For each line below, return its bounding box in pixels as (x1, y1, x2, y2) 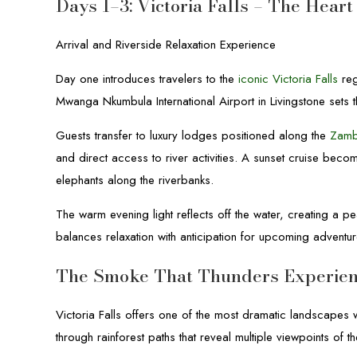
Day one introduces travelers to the (56, 70, 239, 88)
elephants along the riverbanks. (56, 171, 214, 189)
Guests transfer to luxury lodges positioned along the (56, 127, 331, 144)
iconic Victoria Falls (238, 70, 339, 88)
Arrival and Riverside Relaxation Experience (56, 36, 277, 53)
